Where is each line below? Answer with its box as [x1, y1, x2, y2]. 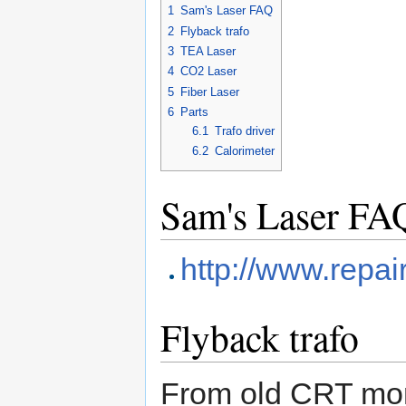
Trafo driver [214, 123, 275, 138]
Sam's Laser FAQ [180, 4, 273, 18]
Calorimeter [214, 144, 275, 159]
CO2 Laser [180, 64, 237, 79]
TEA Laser [180, 43, 236, 58]
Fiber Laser [180, 84, 239, 99]
